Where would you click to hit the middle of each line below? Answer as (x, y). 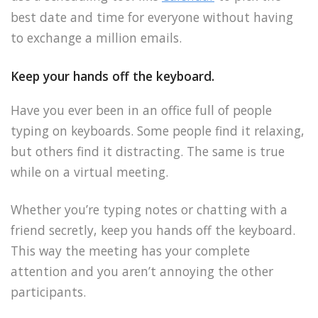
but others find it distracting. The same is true (148, 152)
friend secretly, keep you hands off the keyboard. (153, 230)
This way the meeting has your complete (130, 251)
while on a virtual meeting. (89, 172)
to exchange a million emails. (96, 37)
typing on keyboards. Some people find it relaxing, (158, 131)
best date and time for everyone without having (152, 17)
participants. (48, 292)
